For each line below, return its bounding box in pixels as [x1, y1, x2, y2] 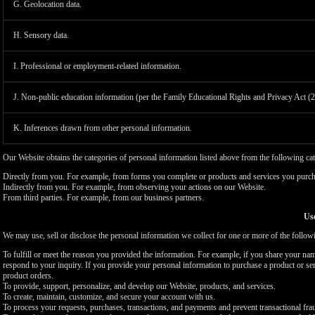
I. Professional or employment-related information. [13, 61, 181, 71]
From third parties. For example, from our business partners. [3, 193, 204, 202]
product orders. [3, 271, 53, 281]
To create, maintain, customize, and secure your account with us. [3, 292, 215, 302]
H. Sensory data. [13, 30, 69, 40]
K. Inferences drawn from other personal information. [13, 123, 192, 133]
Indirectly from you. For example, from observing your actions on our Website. [3, 182, 266, 192]
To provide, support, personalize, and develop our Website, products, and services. [3, 281, 276, 291]
